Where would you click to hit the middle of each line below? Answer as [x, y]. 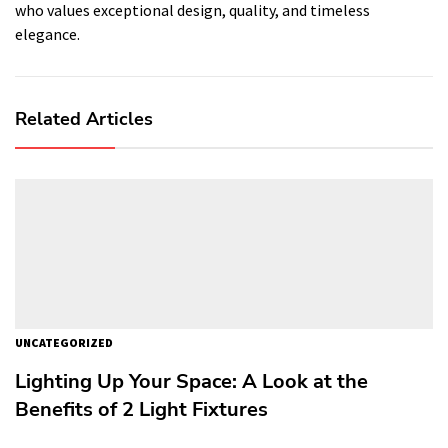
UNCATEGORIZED [64, 342]
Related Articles [84, 118]
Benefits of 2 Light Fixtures [141, 409]
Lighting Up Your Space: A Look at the [191, 381]
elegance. [47, 33]
